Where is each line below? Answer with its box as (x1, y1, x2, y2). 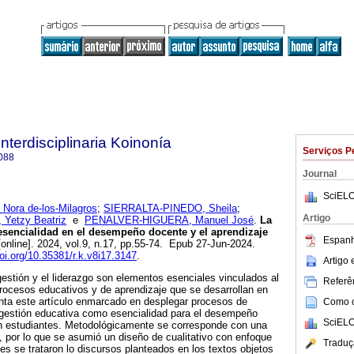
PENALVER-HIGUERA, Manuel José (85, 214, 254, 227)
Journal (303, 168, 337, 179)
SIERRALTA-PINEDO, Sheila (104, 202, 237, 215)
